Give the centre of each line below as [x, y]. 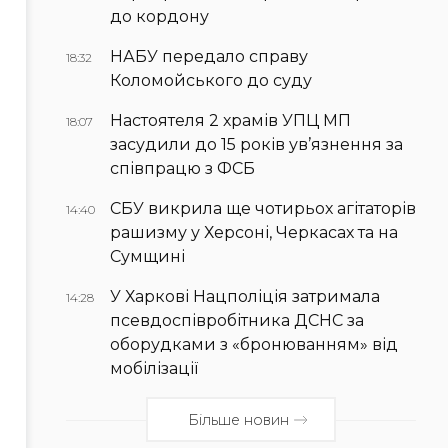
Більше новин [239, 419]
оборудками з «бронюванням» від [254, 344]
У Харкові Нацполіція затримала [245, 296]
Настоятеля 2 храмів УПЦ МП [230, 120]
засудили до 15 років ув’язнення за [256, 144]
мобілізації [154, 368]
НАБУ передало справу [209, 56]
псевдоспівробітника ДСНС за [237, 320]
